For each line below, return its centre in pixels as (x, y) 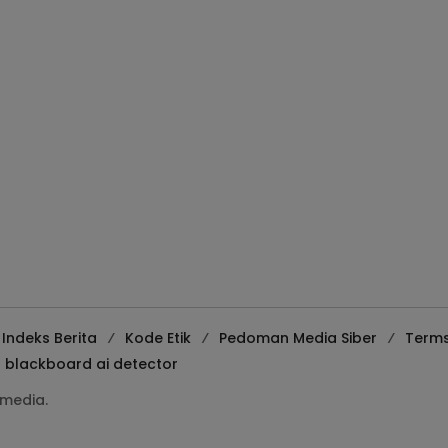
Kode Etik (158, 338)
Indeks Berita (49, 338)
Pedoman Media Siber (298, 338)
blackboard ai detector (91, 364)
